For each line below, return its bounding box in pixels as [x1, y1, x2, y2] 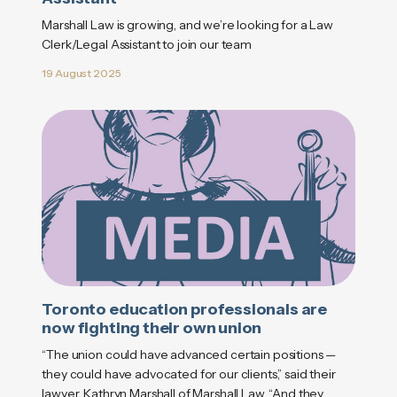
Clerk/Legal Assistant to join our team [42, 36, 253, 53]
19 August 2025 [42, 66, 121, 81]
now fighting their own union [42, 317, 262, 338]
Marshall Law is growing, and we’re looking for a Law [42, 17, 334, 34]
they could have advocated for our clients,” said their [42, 365, 336, 382]
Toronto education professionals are [42, 299, 328, 319]
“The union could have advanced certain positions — [42, 346, 337, 362]
